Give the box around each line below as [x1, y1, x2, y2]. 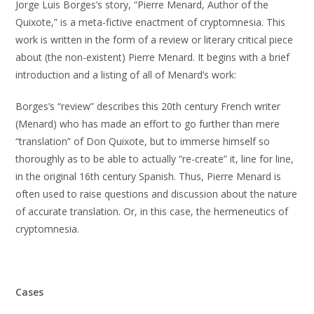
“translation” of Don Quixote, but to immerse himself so [15, 135, 271, 148]
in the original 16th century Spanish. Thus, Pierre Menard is [15, 170, 282, 183]
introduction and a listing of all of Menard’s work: [15, 68, 237, 81]
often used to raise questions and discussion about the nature [15, 187, 298, 200]
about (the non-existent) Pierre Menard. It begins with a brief [15, 50, 290, 64]
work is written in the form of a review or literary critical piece [15, 33, 294, 46]
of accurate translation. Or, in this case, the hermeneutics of [15, 205, 289, 218]
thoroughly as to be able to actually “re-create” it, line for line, [15, 152, 294, 165]
